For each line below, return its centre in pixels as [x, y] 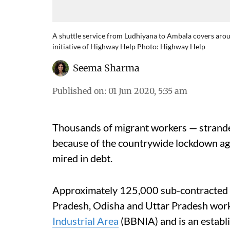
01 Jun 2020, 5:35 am [148, 91]
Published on [78, 91]
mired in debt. [82, 158]
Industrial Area [85, 221]
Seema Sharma [106, 68]
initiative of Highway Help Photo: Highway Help [129, 46]
